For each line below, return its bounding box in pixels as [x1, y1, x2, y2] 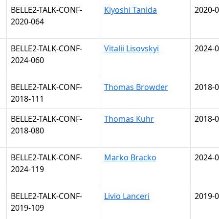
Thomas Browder [104, 82, 168, 92]
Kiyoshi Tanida [104, 4, 157, 15]
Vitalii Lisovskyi [104, 43, 159, 54]
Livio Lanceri [104, 191, 150, 201]
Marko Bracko [104, 152, 156, 163]
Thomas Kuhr [104, 113, 154, 124]
